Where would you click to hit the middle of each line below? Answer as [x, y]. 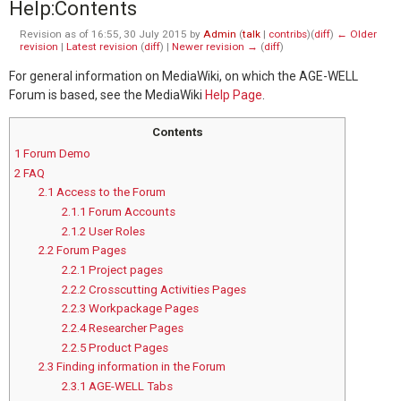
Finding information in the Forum [141, 367]
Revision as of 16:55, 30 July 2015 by [111, 34]
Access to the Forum [111, 192]
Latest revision [102, 46]
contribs [287, 34]
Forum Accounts [132, 212]
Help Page [234, 95]
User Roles [117, 231]
